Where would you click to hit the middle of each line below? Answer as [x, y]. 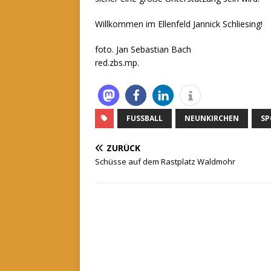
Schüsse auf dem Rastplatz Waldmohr [165, 162]
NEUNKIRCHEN [212, 119]
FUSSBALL [145, 119]
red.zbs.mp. [117, 63]
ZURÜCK [123, 148]
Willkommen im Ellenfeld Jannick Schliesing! [179, 24]
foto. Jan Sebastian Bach [143, 50]
